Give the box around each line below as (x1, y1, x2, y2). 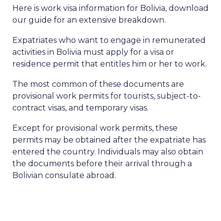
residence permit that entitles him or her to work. (12, 59, 207, 69)
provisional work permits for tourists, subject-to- (12, 91, 201, 101)
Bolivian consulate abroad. (12, 171, 116, 181)
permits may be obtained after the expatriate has (12, 135, 206, 145)
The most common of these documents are (12, 79, 184, 89)
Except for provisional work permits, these (12, 123, 178, 133)
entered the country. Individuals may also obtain (12, 147, 203, 157)
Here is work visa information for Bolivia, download (12, 3, 209, 13)
